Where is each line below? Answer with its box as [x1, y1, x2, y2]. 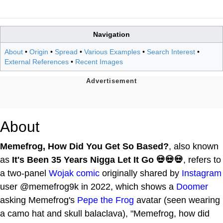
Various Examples [84, 48, 140, 56]
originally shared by [100, 168, 182, 179]
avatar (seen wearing [134, 195, 220, 206]
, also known [169, 141, 219, 152]
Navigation [93, 30, 130, 39]
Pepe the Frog [77, 195, 134, 206]
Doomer [176, 182, 208, 192]
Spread [55, 48, 78, 56]
